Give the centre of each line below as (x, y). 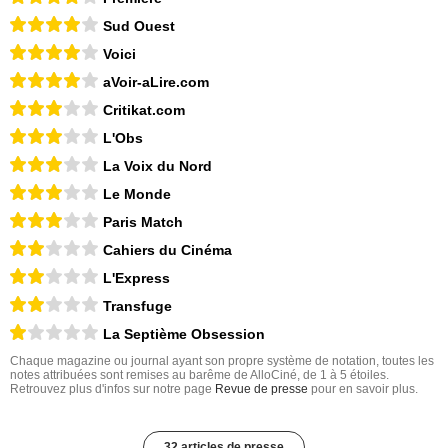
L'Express (136, 277)
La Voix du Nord (157, 165)
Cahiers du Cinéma (167, 249)
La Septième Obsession (184, 333)
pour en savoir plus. (363, 388)
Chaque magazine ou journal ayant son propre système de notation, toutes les (222, 360)
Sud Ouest (139, 25)
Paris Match (143, 221)
